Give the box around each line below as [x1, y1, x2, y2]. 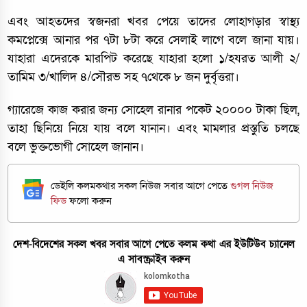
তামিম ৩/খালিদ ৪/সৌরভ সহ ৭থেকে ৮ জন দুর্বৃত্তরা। [8, 69, 240, 85]
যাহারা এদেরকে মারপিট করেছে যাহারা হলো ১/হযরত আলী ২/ [8, 51, 299, 66]
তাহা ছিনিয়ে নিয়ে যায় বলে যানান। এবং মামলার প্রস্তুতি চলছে [8, 121, 299, 136]
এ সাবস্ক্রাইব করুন [117, 251, 190, 266]
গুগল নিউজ [230, 178, 274, 193]
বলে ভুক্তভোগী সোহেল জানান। [8, 139, 145, 155]
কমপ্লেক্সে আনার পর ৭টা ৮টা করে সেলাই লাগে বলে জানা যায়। [8, 32, 299, 48]
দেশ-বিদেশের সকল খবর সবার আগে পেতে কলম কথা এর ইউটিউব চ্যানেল [12, 236, 295, 251]
